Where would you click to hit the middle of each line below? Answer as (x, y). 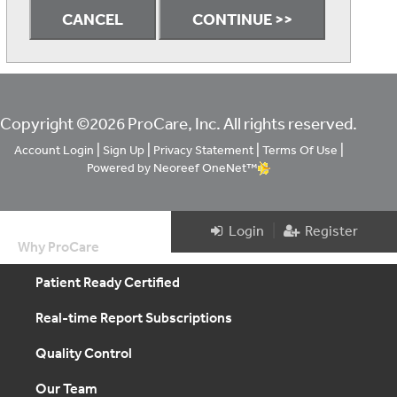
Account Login (54, 150)
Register (328, 230)
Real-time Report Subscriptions (134, 317)
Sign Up (123, 150)
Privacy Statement (203, 150)
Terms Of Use (300, 150)
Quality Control (84, 353)
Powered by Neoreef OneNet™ (171, 167)
